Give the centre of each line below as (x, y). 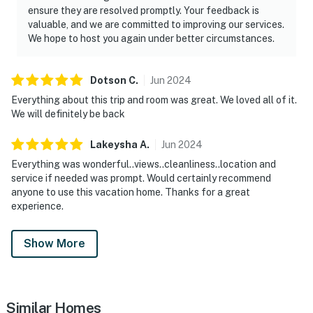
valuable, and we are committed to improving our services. (156, 24)
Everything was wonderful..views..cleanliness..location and (144, 164)
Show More (54, 243)
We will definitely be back (68, 114)
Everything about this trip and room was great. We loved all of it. (154, 100)
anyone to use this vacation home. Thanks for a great (131, 192)
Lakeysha (114, 144)
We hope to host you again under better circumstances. (151, 38)
